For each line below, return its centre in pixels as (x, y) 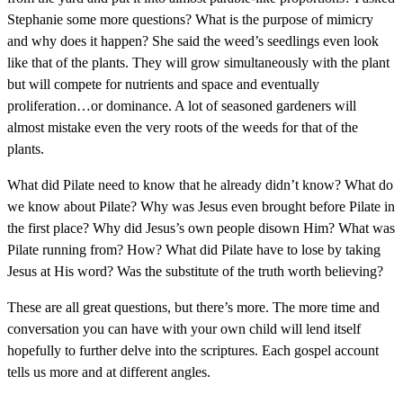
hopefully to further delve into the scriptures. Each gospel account (193, 350)
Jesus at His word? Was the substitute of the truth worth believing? (195, 271)
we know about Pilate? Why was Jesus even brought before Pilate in (201, 206)
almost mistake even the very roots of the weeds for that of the (183, 127)
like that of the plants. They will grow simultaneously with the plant (198, 63)
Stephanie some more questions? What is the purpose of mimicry (190, 19)
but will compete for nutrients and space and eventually (163, 84)
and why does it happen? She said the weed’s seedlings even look (193, 41)
